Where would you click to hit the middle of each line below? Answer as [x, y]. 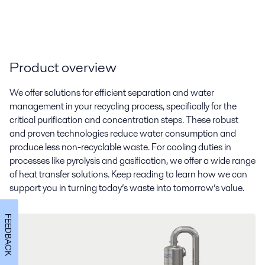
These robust [211, 120]
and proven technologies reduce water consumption [115, 134]
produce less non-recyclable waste [79, 147]
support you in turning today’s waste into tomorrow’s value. [127, 188]
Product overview [63, 67]
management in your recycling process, [88, 106]
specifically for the [201, 106]
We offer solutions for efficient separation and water [112, 93]
